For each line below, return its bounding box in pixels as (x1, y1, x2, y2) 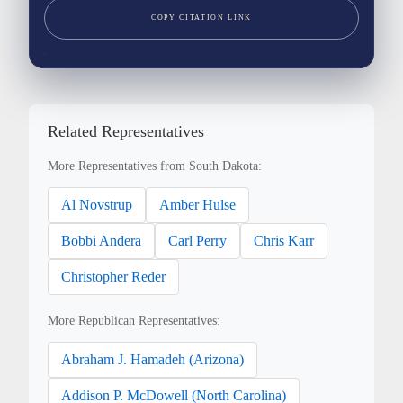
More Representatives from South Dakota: (48, 159, 263, 174)
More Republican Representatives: (48, 314, 221, 328)
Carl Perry (168, 233, 228, 249)
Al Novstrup (61, 197, 133, 213)
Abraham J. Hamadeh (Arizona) (61, 352, 245, 368)
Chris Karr (254, 233, 315, 249)
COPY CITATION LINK (150, 13, 253, 22)
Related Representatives (48, 121, 205, 140)
